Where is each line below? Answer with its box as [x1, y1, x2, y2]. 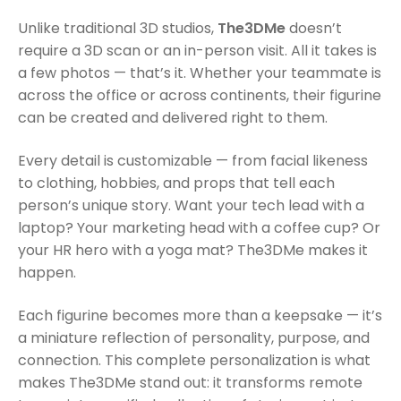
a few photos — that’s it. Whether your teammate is [18, 63, 381, 84]
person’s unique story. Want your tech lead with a [18, 195, 364, 217]
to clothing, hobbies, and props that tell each [18, 173, 335, 194]
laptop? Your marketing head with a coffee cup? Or [18, 218, 380, 239]
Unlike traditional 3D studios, [18, 18, 218, 39]
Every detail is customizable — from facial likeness [18, 150, 368, 172]
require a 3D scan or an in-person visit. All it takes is [18, 40, 377, 62]
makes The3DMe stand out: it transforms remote [18, 371, 363, 393]
